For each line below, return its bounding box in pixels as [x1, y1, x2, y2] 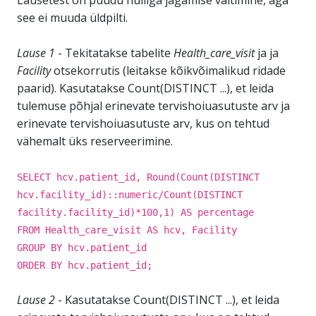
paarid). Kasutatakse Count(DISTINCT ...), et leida [17, 80, 274, 96]
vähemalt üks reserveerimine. [17, 133, 173, 149]
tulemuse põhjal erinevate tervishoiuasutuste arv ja [17, 98, 290, 114]
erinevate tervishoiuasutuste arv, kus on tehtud [17, 116, 269, 131]
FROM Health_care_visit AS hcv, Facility [17, 224, 237, 236]
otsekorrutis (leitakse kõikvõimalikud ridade [51, 63, 286, 78]
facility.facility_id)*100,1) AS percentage [17, 207, 254, 218]
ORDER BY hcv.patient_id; [17, 260, 152, 271]
